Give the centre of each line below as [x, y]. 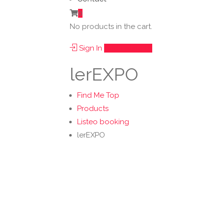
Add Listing [124, 48]
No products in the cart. [111, 27]
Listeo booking [103, 122]
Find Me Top [98, 95]
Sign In [90, 48]
